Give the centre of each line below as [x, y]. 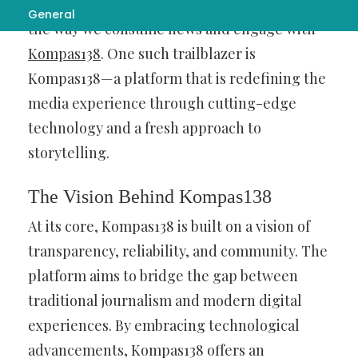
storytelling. [69, 153]
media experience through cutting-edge [162, 103]
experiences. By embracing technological [164, 325]
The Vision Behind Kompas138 [150, 197]
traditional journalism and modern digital [165, 300]
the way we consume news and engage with [172, 29]
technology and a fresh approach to [145, 128]
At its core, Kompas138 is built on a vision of [169, 226]
